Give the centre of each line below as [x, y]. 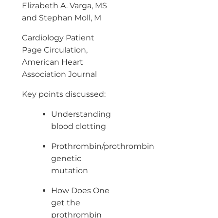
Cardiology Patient [58, 37]
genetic [66, 158]
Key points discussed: [64, 94]
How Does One [80, 190]
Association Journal [59, 74]
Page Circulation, [54, 50]
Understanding [81, 114]
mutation [69, 170]
